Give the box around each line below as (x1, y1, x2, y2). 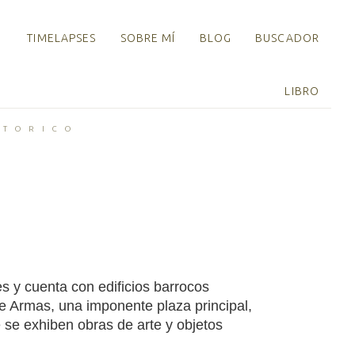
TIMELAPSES (27, 31, 97, 44)
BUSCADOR (255, 31, 319, 44)
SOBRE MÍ (120, 31, 176, 44)
